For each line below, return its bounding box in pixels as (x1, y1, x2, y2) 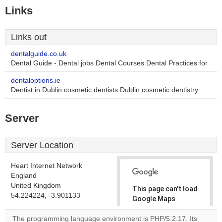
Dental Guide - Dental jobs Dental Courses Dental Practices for (11, 59, 208, 67)
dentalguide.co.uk (11, 50, 66, 57)
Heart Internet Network (11, 162, 82, 169)
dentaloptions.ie (11, 77, 60, 84)
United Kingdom (11, 182, 61, 189)
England (11, 172, 37, 179)
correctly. (132, 205, 165, 213)
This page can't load (132, 185, 198, 193)
